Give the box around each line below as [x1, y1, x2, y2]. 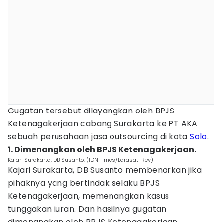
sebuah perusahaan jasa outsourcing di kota [8, 131, 190, 142]
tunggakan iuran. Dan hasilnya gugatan [8, 203, 166, 215]
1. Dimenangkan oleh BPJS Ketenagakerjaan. [8, 144, 196, 155]
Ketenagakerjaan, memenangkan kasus [8, 190, 169, 202]
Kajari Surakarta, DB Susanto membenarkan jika [8, 165, 202, 176]
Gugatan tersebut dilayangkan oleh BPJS [8, 105, 175, 116]
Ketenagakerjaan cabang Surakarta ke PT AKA [8, 118, 198, 129]
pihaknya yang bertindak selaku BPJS [8, 177, 160, 189]
